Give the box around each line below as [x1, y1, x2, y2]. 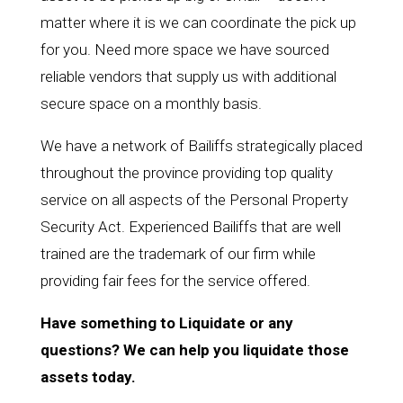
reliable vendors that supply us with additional [40, 67, 336, 86]
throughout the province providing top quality [40, 164, 333, 183]
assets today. [40, 368, 136, 387]
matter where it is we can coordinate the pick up [40, 13, 356, 32]
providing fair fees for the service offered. [40, 272, 310, 291]
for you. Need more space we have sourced [40, 40, 329, 59]
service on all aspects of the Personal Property [40, 191, 348, 210]
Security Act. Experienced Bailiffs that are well [40, 218, 341, 237]
